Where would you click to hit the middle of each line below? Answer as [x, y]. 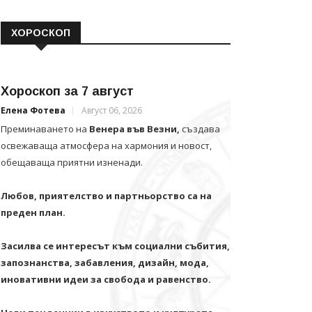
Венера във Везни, [134, 129]
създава [201, 129]
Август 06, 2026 [112, 110]
